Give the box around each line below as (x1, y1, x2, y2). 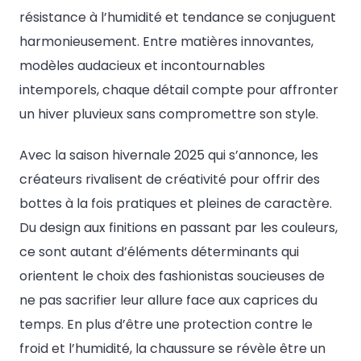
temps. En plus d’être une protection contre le (19, 315, 313, 334)
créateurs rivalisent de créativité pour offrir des (19, 170, 320, 189)
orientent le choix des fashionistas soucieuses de (19, 267, 325, 286)
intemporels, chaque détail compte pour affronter (19, 81, 338, 99)
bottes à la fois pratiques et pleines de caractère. (19, 194, 332, 214)
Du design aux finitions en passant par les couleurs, (19, 218, 338, 238)
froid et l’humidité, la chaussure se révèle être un (19, 339, 326, 359)
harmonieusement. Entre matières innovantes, (19, 32, 313, 51)
